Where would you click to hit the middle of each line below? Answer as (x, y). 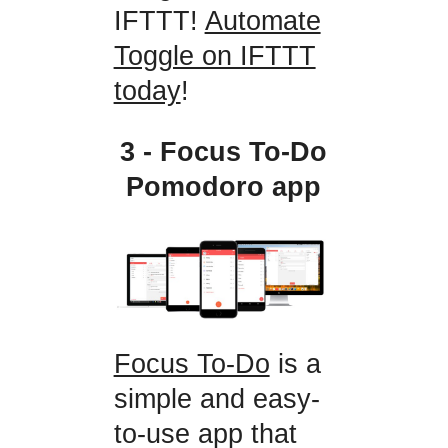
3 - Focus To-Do (224, 152)
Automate (262, 20)
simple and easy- (216, 398)
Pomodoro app (224, 187)
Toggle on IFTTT (214, 55)
